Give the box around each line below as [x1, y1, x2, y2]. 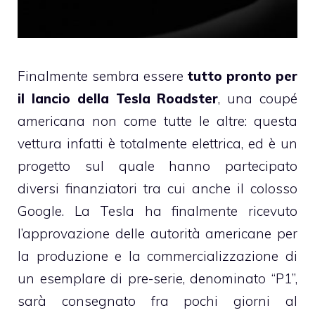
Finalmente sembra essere [18, 67, 188, 84]
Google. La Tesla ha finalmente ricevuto [18, 202, 297, 219]
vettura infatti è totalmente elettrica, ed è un [18, 134, 297, 152]
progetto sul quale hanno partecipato [18, 157, 297, 174]
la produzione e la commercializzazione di [18, 247, 297, 264]
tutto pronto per [187, 67, 298, 84]
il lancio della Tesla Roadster [18, 89, 219, 107]
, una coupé [218, 89, 298, 107]
